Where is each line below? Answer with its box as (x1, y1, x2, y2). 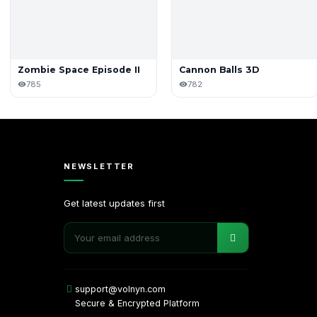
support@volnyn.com (74, 283, 166, 294)
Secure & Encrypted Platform (74, 297, 200, 309)
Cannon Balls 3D (179, 64, 259, 75)
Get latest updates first (63, 197, 165, 209)
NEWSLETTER (63, 161, 134, 171)
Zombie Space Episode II (18, 64, 140, 75)
